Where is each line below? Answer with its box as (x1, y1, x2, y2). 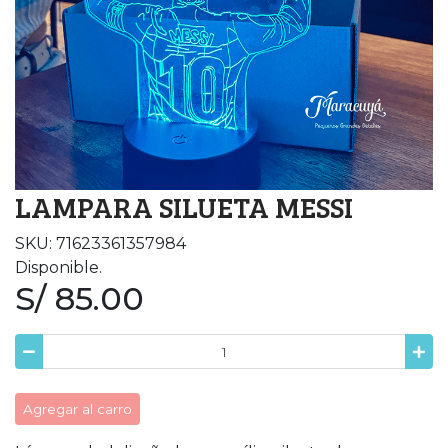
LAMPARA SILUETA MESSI (15, 187, 353, 227)
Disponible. (15, 258, 102, 278)
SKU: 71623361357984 (15, 234, 186, 254)
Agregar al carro (23, 400, 132, 417)
